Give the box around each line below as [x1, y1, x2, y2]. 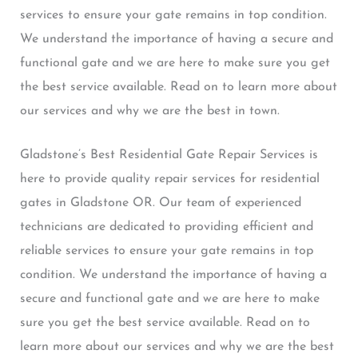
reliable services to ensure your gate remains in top [19, 245, 313, 258]
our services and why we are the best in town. [19, 104, 280, 117]
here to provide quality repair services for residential [19, 173, 320, 186]
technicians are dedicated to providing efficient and [19, 221, 313, 234]
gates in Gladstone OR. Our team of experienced [19, 197, 301, 210]
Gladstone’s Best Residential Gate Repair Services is [19, 149, 318, 162]
